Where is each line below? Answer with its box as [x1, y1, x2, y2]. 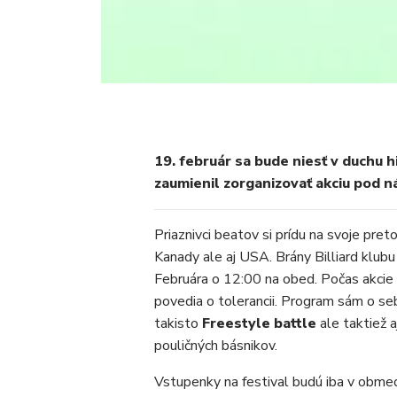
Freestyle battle [198, 314, 316, 333]
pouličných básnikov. [154, 336, 277, 355]
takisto [154, 314, 198, 333]
